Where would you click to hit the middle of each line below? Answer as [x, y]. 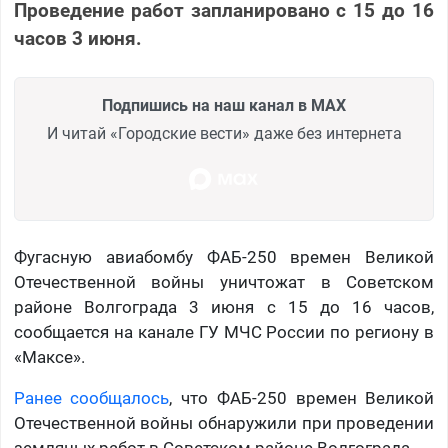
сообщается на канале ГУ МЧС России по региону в [224, 332]
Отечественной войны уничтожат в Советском [224, 282]
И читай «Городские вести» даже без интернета [224, 134]
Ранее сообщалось [91, 398]
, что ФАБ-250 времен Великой [302, 398]
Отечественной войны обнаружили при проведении [224, 423]
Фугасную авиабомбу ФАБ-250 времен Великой [224, 257]
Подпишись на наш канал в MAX [224, 106]
